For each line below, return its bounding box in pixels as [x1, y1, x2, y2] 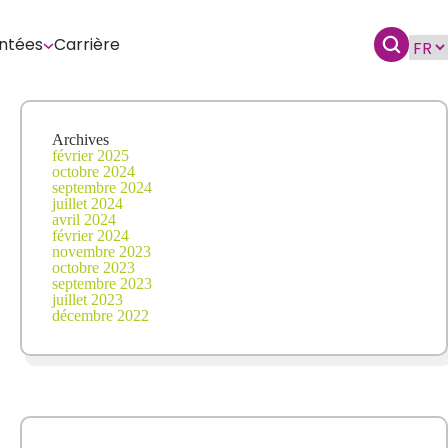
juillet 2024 [52, 195, 123, 212]
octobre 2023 [52, 259, 135, 276]
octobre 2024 [52, 163, 135, 180]
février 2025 [52, 147, 129, 164]
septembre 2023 [52, 275, 152, 292]
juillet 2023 [52, 291, 123, 308]
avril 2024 [52, 211, 116, 228]
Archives [52, 131, 109, 148]
